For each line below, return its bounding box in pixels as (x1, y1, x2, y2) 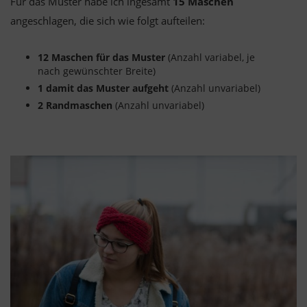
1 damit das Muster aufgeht (38, 81, 169, 95)
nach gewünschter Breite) (38, 64, 156, 77)
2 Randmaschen (38, 98, 112, 112)
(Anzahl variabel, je (165, 50, 255, 64)
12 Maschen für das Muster (38, 50, 165, 64)
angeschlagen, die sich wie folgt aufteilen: (10, 13, 205, 27)
